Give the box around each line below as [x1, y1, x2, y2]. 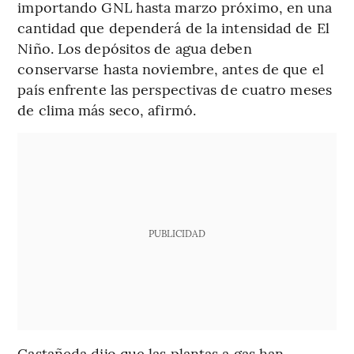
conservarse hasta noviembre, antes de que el [17, 58, 324, 78]
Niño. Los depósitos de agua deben [17, 37, 252, 58]
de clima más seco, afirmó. [17, 99, 196, 119]
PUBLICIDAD [148, 226, 205, 239]
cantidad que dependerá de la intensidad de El [17, 17, 330, 37]
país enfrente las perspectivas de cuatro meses [17, 78, 332, 99]
